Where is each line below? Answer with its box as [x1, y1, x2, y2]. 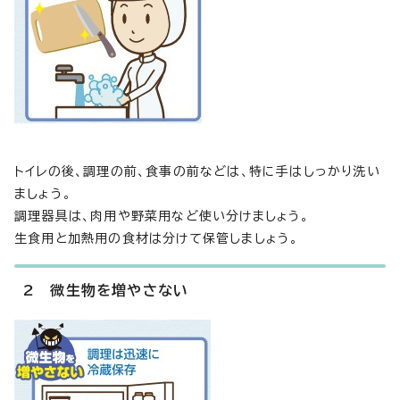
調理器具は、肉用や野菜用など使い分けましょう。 [14, 210, 310, 223]
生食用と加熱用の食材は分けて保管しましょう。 [14, 232, 299, 246]
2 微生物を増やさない [23, 283, 189, 298]
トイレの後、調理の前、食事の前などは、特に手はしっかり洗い [14, 165, 380, 179]
